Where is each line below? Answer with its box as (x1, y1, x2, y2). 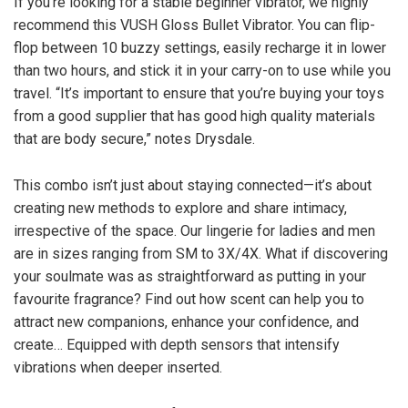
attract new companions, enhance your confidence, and (14, 313, 359, 331)
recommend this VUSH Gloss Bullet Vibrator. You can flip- (14, 16, 375, 34)
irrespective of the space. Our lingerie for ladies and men (14, 222, 375, 240)
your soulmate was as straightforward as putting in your (14, 268, 366, 285)
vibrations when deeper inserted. (14, 359, 222, 376)
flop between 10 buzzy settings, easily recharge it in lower (14, 39, 386, 56)
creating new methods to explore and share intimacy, (14, 199, 347, 217)
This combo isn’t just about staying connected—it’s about (14, 177, 372, 194)
